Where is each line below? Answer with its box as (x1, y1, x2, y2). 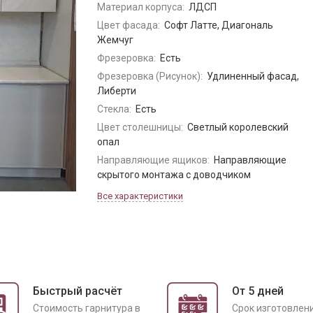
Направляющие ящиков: (97, 154, 210, 166)
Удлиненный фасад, (206, 71, 299, 82)
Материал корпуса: (97, 1, 184, 13)
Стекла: (97, 103, 131, 115)
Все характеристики (97, 191, 183, 201)
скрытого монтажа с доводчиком (97, 169, 251, 180)
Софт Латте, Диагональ (163, 20, 273, 31)
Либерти (97, 85, 136, 96)
